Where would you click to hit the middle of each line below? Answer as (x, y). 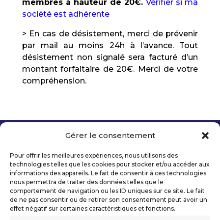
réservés (37, 149)
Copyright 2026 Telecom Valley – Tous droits (101, 143)
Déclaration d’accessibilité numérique (89, 186)
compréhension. (54, 81)
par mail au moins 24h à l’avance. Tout (110, 45)
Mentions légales (53, 161)
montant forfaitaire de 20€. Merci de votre (110, 69)
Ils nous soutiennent (61, 210)
